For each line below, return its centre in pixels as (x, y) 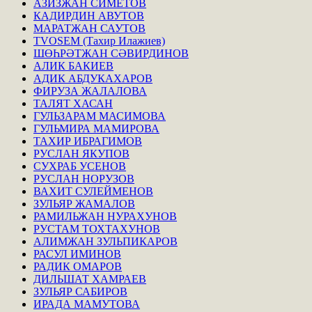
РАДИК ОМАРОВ (78, 267)
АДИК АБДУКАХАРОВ (93, 79)
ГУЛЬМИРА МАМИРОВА (96, 129)
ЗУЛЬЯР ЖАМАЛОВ (84, 204)
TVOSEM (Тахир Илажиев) (99, 41)
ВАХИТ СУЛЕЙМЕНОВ (93, 192)
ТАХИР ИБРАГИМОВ (88, 141)
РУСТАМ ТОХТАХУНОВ (97, 229)
